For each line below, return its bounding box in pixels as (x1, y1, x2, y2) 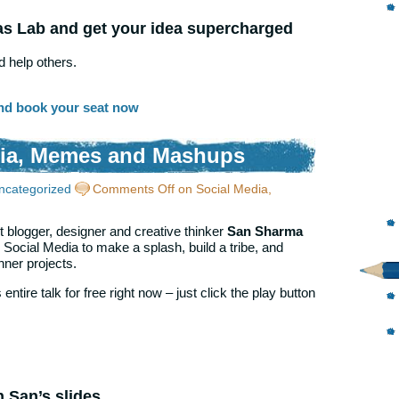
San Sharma (227, 223, 303, 239)
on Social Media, (175, 181, 272, 196)
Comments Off (93, 181, 175, 196)
